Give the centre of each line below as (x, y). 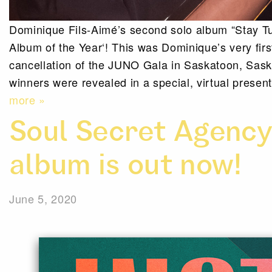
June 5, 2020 (43, 199)
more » (28, 100)
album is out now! (126, 168)
